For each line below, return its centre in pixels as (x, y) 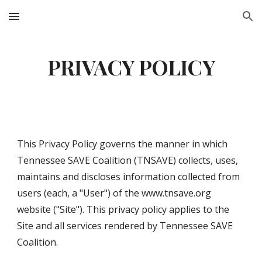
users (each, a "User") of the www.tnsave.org (114, 193)
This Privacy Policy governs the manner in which (123, 144)
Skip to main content (51, 22)
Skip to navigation (216, 22)
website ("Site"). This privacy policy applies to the (123, 209)
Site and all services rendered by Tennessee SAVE (125, 226)
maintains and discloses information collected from (129, 177)
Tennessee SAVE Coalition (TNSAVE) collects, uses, (128, 160)
